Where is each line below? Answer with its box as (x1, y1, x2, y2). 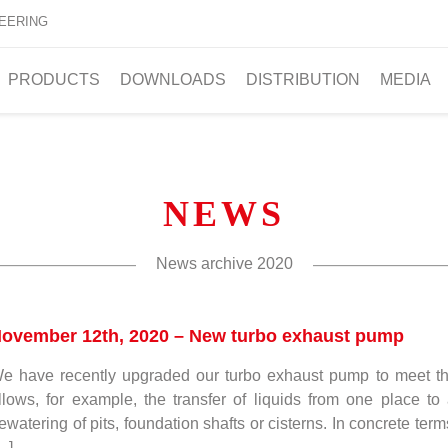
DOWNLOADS (120, 71, 226, 88)
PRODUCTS (8, 71, 100, 88)
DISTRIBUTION (246, 71, 360, 88)
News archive (155, 255, 257, 273)
